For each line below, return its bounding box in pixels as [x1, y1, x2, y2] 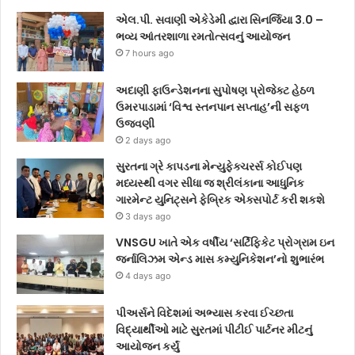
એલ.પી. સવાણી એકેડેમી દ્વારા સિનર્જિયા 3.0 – [116, 11, 323, 28]
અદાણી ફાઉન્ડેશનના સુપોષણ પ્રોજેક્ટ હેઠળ [116, 82, 315, 98]
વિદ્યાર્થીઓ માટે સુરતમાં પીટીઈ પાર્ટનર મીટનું [116, 321, 312, 338]
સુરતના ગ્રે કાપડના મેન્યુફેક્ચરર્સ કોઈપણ [116, 158, 302, 174]
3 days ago [125, 210, 171, 222]
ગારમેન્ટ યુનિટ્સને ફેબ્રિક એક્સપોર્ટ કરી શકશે [116, 191, 325, 208]
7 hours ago [125, 47, 174, 59]
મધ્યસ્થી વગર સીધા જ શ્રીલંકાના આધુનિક [116, 174, 304, 191]
